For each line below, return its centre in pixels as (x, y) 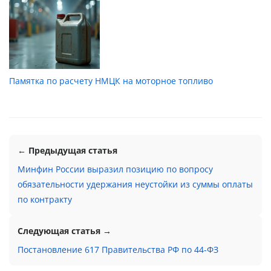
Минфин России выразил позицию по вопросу (115, 169)
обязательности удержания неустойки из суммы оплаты (135, 184)
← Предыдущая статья (67, 150)
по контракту (45, 199)
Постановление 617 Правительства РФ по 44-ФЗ (118, 249)
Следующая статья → (64, 230)
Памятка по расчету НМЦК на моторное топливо (111, 80)
